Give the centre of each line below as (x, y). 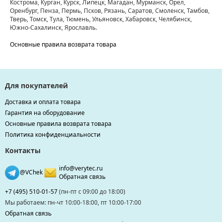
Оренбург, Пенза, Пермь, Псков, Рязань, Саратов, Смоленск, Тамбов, (110, 11)
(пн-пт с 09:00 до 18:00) (91, 192)
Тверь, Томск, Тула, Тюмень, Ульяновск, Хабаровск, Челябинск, (101, 19)
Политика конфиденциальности (53, 135)
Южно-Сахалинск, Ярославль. (54, 28)
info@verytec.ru (81, 168)
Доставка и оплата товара (43, 102)
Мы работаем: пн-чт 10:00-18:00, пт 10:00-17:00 (73, 203)
